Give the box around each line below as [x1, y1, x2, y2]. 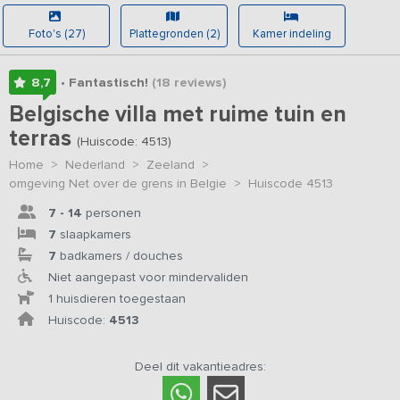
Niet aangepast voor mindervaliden [48, 269, 248, 285]
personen [82, 204, 141, 221]
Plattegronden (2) [129, 27, 220, 41]
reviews [170, 74, 222, 90]
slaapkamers [56, 226, 131, 242]
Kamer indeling [253, 27, 331, 41]
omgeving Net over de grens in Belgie [9, 176, 227, 192]
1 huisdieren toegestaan [48, 290, 186, 306]
